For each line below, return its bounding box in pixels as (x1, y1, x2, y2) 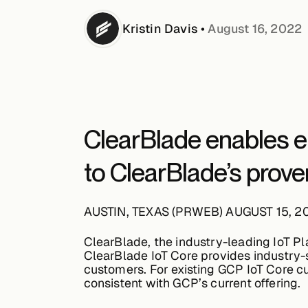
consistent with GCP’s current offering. (83, 275, 301, 291)
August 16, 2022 (208, 21, 302, 37)
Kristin (122, 21, 162, 37)
